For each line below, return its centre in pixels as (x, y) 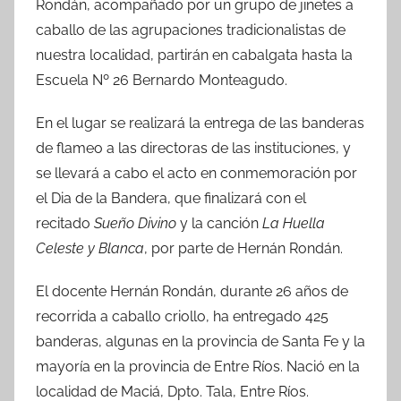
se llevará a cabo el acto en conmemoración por (196, 173)
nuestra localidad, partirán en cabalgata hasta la (194, 55)
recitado (65, 223)
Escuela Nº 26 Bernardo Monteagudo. (162, 80)
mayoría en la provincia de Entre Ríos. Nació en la (198, 366)
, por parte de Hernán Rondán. (243, 248)
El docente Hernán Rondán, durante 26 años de (192, 291)
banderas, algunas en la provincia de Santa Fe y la (200, 341)
